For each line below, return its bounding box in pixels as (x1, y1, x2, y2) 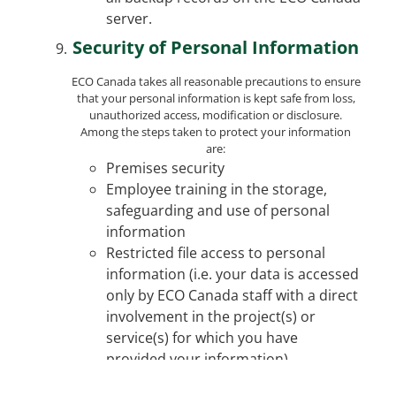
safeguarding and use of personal (106, 200, 330, 220)
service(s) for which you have (106, 327, 298, 347)
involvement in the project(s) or (106, 306, 316, 326)
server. (106, 8, 152, 28)
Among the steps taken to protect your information (80, 123, 351, 140)
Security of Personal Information (72, 34, 359, 59)
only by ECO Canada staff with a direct (106, 285, 358, 305)
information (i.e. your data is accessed (106, 263, 359, 284)
